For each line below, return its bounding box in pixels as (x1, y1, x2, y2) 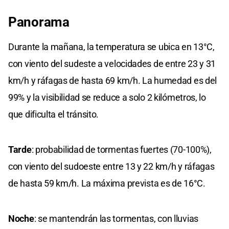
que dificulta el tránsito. (8, 109, 99, 120)
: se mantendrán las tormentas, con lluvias (34, 213, 198, 224)
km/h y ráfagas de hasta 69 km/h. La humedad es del (8, 75, 217, 86)
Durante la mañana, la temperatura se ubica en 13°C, (8, 41, 215, 53)
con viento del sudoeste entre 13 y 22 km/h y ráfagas (8, 161, 215, 172)
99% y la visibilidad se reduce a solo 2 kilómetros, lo (8, 92, 206, 103)
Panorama (8, 14, 70, 30)
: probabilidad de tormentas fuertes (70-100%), (31, 144, 212, 155)
